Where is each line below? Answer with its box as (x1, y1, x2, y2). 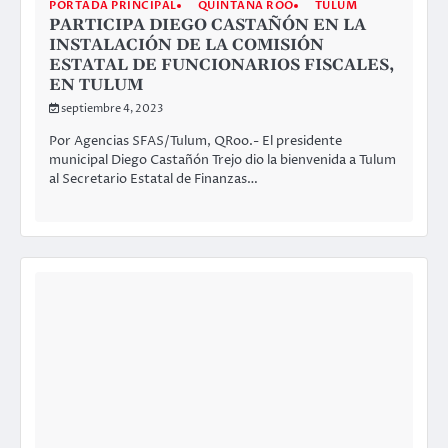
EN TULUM (49, 75, 143, 96)
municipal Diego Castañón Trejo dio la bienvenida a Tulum (49, 150, 396, 169)
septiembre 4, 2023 (61, 101, 163, 117)
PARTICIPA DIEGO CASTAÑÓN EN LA (49, 15, 366, 36)
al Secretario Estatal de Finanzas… (49, 169, 258, 188)
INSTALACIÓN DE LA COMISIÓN (49, 35, 324, 56)
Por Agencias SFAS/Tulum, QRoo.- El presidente (49, 131, 342, 150)
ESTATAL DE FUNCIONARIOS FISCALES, (49, 55, 394, 76)
